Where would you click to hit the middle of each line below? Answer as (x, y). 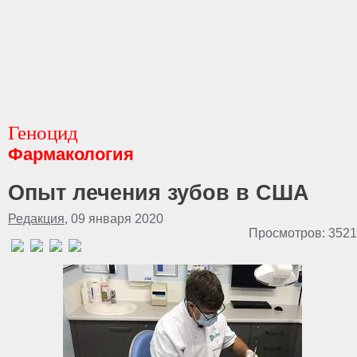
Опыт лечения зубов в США (159, 193)
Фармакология (71, 154)
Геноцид (43, 133)
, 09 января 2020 (114, 219)
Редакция (36, 219)
